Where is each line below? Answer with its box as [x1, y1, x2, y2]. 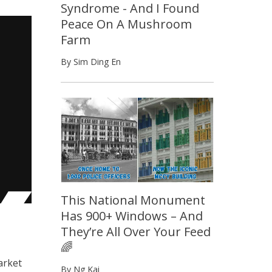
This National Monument [61, 192, 205, 209]
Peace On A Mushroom [61, 15, 192, 32]
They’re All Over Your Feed [61, 223, 211, 240]
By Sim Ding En [61, 55, 121, 67]
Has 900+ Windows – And [61, 208, 203, 225]
